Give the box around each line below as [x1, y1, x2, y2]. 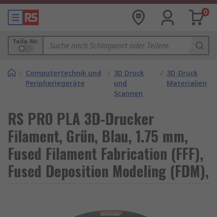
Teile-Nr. [13, 37, 39, 46]
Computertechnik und [26, 68, 101, 77]
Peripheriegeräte [26, 78, 85, 88]
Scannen [114, 89, 143, 98]
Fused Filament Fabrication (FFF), [8, 142, 203, 164]
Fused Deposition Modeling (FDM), [8, 160, 209, 182]
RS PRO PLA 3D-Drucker [8, 108, 154, 129]
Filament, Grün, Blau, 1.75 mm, [8, 125, 188, 147]
